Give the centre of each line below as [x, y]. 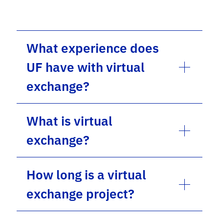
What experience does [93, 48]
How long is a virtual [87, 175]
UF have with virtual [86, 67]
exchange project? [81, 194]
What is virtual [70, 121]
